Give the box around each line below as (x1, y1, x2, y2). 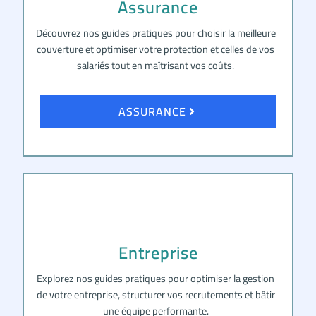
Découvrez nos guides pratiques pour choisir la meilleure (35, 23, 276, 42)
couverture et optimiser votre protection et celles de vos (37, 39, 275, 59)
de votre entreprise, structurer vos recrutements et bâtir (36, 284, 275, 304)
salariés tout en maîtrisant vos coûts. (77, 55, 235, 75)
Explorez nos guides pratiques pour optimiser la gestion (37, 268, 275, 288)
